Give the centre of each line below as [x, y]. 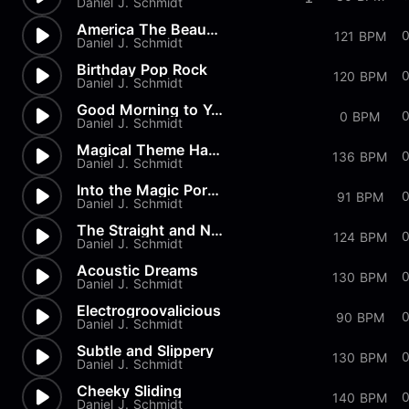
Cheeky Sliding [129, 391]
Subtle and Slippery [145, 351]
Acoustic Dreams [137, 270]
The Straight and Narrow [217, 230]
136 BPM [360, 156]
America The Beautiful [212, 29]
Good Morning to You [217, 110]
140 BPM [360, 397]
